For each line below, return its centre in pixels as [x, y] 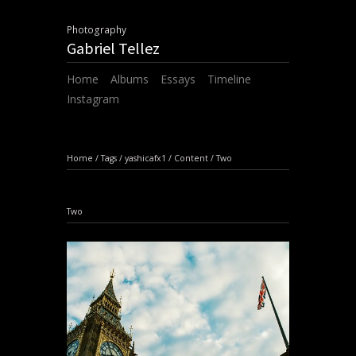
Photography [97, 30]
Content [191, 158]
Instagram [93, 99]
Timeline [229, 79]
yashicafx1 [145, 158]
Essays [178, 79]
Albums [130, 79]
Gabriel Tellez [113, 48]
